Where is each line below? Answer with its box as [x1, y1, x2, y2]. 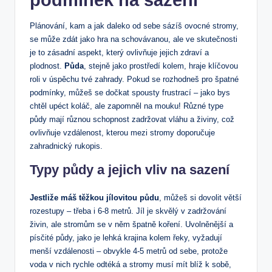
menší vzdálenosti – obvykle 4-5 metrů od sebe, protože [30, 246, 228, 256]
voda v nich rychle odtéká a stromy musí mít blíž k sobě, [30, 259, 231, 269]
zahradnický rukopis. [30, 141, 103, 151]
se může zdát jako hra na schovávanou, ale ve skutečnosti [30, 34, 237, 44]
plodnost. [30, 61, 64, 70]
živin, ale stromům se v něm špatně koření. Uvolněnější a [30, 219, 233, 229]
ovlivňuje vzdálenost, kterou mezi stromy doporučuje [30, 127, 215, 137]
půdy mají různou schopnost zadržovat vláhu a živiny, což [30, 114, 234, 124]
